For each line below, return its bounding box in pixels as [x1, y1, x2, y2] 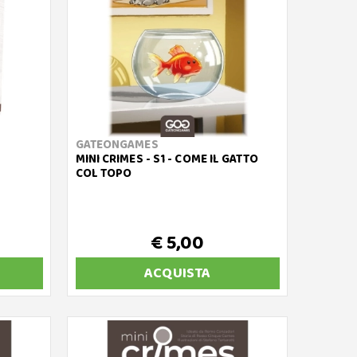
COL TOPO [75, 164, 132, 183]
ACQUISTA [144, 262, 211, 284]
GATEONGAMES [75, 135, 159, 155]
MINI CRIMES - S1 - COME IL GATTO [75, 150, 258, 169]
